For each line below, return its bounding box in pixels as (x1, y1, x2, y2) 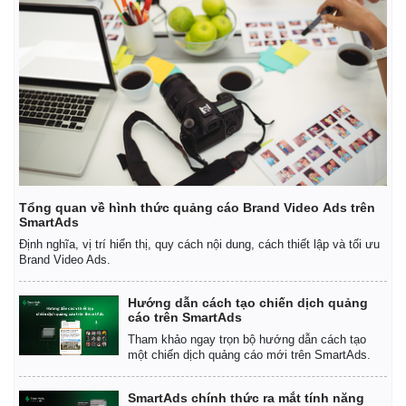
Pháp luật (14, 379, 72, 394)
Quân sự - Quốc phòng (214, 379, 357, 394)
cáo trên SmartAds (128, 309, 242, 324)
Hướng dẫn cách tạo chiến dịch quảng (128, 295, 368, 310)
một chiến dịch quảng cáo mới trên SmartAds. (128, 347, 371, 362)
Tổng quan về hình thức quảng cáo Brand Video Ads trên (19, 199, 375, 215)
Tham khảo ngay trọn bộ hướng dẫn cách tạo (128, 332, 366, 346)
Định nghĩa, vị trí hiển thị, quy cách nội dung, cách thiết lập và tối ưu (19, 237, 380, 251)
